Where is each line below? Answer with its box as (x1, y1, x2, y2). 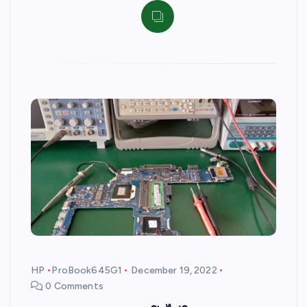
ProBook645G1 (51, 264, 123, 276)
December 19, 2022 (131, 264, 217, 276)
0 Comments (43, 280, 103, 292)
